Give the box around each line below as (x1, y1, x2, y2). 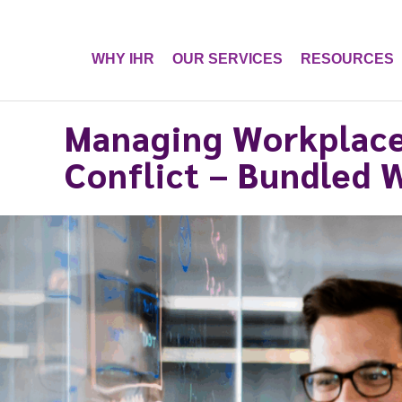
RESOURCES (301, 50, 394, 66)
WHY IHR (92, 50, 154, 66)
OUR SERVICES (172, 50, 283, 66)
